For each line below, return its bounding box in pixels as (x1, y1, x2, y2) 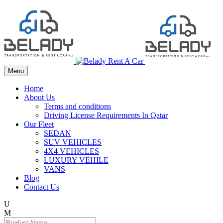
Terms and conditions (44, 102, 111, 111)
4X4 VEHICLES (44, 147, 99, 155)
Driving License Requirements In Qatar (44, 111, 168, 119)
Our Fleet (24, 120, 54, 128)
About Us (24, 93, 55, 102)
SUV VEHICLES (44, 138, 102, 146)
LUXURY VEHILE (44, 156, 109, 164)
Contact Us (24, 183, 59, 191)
